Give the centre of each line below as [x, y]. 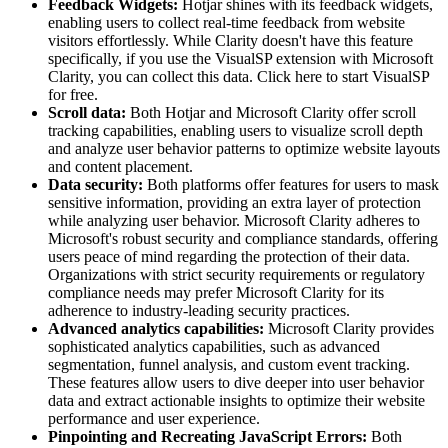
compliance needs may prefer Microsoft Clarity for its [216, 293]
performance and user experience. [154, 419]
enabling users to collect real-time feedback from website [226, 23]
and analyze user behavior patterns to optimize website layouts [244, 149]
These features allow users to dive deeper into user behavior [236, 383]
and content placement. [120, 167]
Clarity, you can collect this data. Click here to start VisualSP [238, 77]
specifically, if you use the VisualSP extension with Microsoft [240, 59]
